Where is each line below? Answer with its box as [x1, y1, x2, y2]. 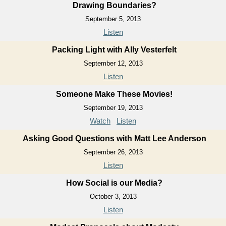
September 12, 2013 [83, 60, 143, 67]
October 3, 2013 [89, 193, 137, 200]
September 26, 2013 [83, 148, 143, 156]
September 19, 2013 [83, 104, 143, 111]
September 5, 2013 [85, 15, 141, 23]
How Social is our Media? [66, 179, 162, 187]
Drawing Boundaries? [72, 1, 156, 10]
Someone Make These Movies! [56, 90, 173, 98]
